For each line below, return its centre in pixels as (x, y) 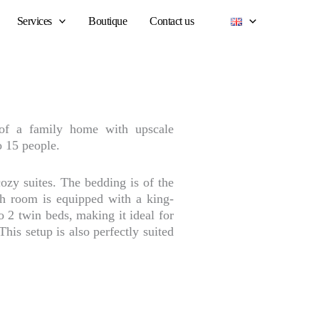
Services (34, 21)
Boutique (108, 21)
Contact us (172, 21)
